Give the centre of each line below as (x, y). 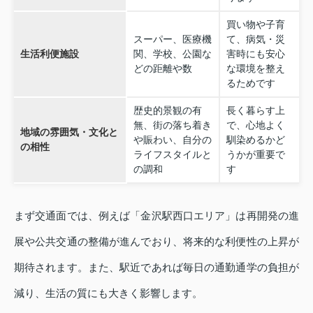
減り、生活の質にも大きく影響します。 (108, 293)
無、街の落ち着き (172, 125)
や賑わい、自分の (172, 139)
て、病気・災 (255, 39)
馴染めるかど (255, 139)
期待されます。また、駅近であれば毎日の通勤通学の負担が (156, 267)
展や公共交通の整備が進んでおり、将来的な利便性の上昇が (156, 241)
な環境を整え (255, 68)
